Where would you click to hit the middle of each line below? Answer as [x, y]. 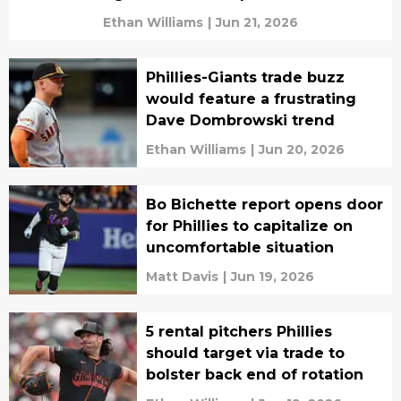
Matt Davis [182, 276]
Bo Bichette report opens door [264, 204]
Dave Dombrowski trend [240, 120]
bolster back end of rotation [254, 374]
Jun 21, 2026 [257, 22]
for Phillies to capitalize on [249, 226]
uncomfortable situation [239, 247]
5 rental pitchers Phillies [239, 331]
